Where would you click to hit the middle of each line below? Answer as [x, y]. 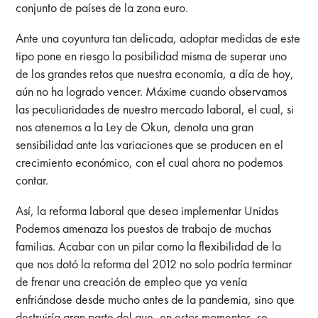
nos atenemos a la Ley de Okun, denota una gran [135, 126]
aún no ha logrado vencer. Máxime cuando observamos [152, 91]
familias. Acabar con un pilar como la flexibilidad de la [149, 246]
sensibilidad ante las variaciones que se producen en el [150, 144]
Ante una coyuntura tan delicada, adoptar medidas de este [158, 38]
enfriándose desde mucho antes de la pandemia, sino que [155, 299]
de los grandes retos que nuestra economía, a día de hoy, [155, 73]
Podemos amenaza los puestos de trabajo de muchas [144, 228]
